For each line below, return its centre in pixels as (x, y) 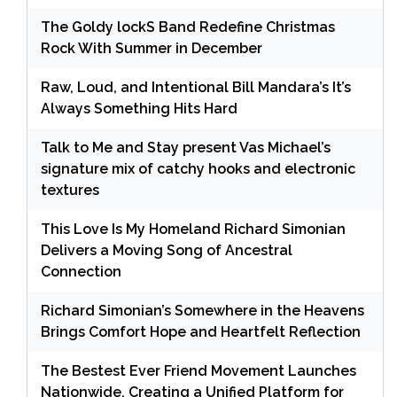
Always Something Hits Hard (139, 108)
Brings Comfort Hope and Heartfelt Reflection (201, 331)
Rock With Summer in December (152, 48)
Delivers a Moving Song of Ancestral (167, 250)
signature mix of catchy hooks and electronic (198, 168)
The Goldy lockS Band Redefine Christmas (188, 27)
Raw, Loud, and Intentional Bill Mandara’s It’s (196, 87)
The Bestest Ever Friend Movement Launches (198, 370)
